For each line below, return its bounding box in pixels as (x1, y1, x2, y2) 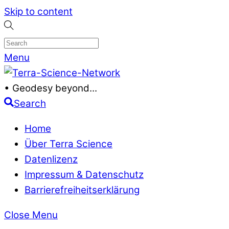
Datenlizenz (25, 153, 78, 165)
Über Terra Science (25, 138, 112, 150)
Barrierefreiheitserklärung (25, 184, 140, 196)
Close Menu (4, 209, 58, 221)
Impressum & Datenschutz (25, 168, 144, 180)
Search (13, 98, 46, 109)
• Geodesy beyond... (4, 82, 97, 94)
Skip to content (4, 6, 73, 17)
